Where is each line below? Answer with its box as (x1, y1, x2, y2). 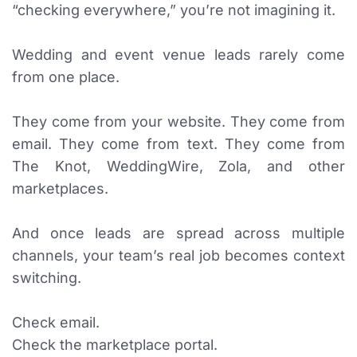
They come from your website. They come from (12, 113, 345, 131)
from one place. (12, 69, 120, 86)
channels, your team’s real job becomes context (12, 247, 345, 265)
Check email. (12, 314, 100, 331)
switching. (12, 269, 81, 287)
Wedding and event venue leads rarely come (12, 46, 345, 64)
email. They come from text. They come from (12, 135, 345, 153)
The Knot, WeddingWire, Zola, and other (12, 158, 345, 175)
